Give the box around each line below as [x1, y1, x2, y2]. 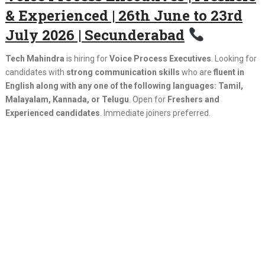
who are [179, 67, 214, 77]
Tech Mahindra [5, 54, 64, 63]
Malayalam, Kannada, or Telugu [5, 95, 129, 104]
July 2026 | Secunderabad [5, 25, 185, 44]
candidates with [5, 67, 66, 77]
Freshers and [167, 95, 219, 104]
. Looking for [211, 54, 257, 63]
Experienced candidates [5, 108, 100, 118]
